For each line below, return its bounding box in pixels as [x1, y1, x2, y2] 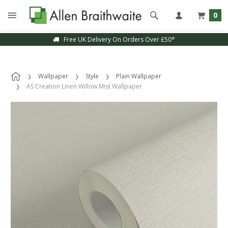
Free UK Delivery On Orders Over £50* [59, 35, 175, 44]
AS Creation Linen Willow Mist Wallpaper [26, 82, 142, 91]
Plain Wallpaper [116, 72, 161, 80]
